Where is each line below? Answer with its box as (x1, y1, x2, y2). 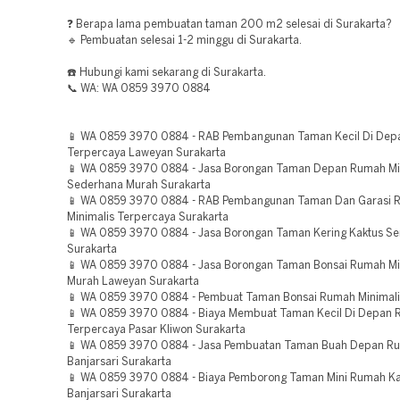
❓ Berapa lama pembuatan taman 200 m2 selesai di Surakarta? (67, 20, 392, 29)
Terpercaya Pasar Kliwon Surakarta (67, 325, 246, 335)
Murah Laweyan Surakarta (67, 277, 199, 287)
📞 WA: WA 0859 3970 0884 (67, 84, 211, 94)
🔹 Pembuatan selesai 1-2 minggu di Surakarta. (67, 36, 302, 46)
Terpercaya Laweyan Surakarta (67, 148, 226, 158)
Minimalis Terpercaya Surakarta (67, 212, 229, 222)
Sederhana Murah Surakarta (67, 180, 211, 190)
